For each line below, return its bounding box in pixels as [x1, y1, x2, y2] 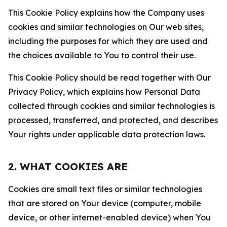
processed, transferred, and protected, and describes [8, 115, 218, 125]
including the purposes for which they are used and [8, 36, 208, 46]
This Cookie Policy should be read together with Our [8, 72, 211, 83]
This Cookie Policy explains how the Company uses [8, 8, 204, 18]
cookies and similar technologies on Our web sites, [8, 22, 204, 32]
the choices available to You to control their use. [8, 50, 196, 60]
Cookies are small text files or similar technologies [8, 184, 202, 194]
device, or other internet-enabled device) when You [8, 212, 211, 222]
